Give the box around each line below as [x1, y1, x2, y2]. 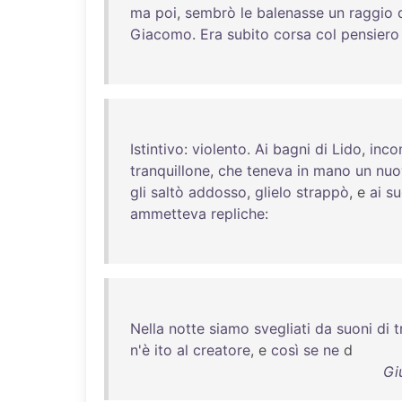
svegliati [254, 319, 310, 337]
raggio [349, 4, 393, 22]
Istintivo [130, 140, 184, 158]
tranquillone [130, 162, 210, 179]
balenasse [257, 4, 324, 22]
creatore [193, 341, 250, 359]
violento [192, 140, 247, 158]
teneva [247, 162, 293, 179]
